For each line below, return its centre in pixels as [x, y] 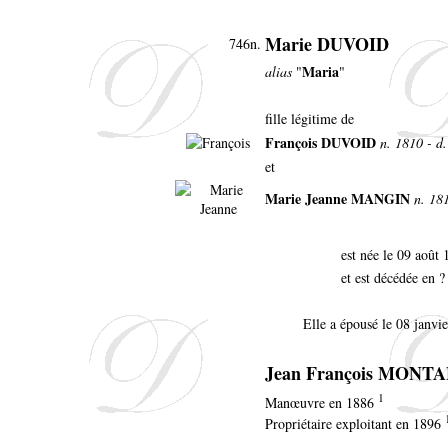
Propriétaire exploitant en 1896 [355, 424]
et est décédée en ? [393, 277]
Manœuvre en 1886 [321, 402]
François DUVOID [320, 142]
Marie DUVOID [327, 43]
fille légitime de [309, 118]
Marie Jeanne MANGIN [337, 198]
